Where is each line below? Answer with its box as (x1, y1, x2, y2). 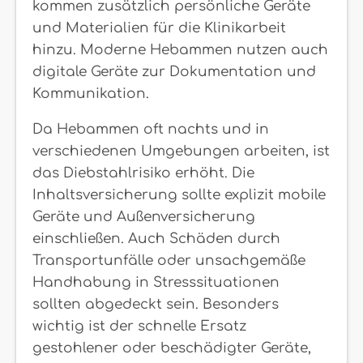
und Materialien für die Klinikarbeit (32, 19, 286, 36)
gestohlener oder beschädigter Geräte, (32, 340, 311, 356)
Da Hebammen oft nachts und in (32, 121, 269, 137)
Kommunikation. (32, 85, 149, 101)
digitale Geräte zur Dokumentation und (32, 63, 316, 79)
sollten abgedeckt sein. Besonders (32, 296, 279, 312)
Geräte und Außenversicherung (32, 208, 255, 224)
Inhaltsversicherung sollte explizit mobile (32, 186, 326, 203)
